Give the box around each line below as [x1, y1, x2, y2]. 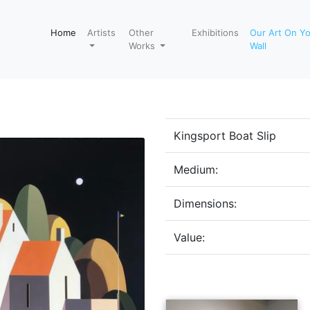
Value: [174, 230, 205, 244]
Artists [86, 26, 116, 38]
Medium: [174, 163, 218, 176]
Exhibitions [192, 26, 239, 38]
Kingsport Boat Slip [174, 129, 276, 143]
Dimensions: [174, 197, 237, 210]
